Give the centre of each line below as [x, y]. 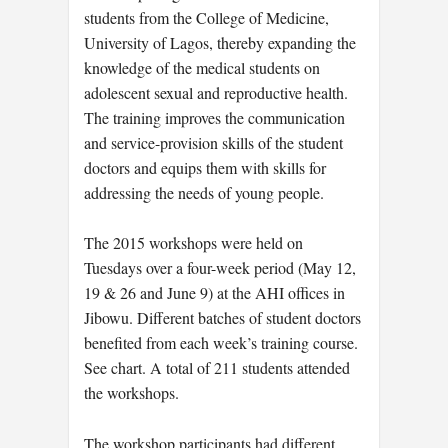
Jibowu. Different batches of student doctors [222, 318]
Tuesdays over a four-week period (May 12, [220, 268]
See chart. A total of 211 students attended [217, 368]
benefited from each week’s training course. [221, 343]
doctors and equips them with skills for [205, 167]
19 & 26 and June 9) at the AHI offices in [214, 293]
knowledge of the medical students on [202, 67]
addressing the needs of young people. [204, 192]
